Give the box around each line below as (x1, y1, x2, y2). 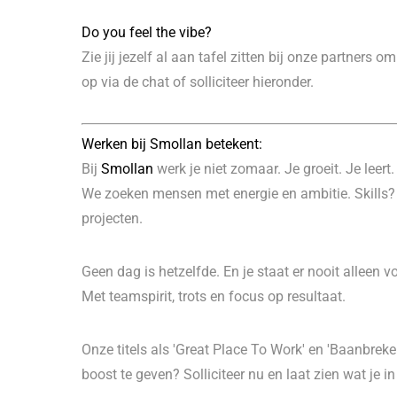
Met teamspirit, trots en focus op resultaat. (82, 288, 346, 305)
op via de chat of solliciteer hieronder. (82, 74, 314, 90)
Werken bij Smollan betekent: (82, 136, 262, 152)
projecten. (82, 210, 143, 227)
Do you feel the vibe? (82, 24, 212, 41)
